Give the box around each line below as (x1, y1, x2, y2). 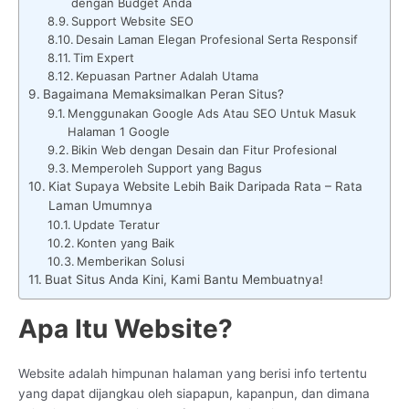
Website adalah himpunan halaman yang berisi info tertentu (18, 365, 367, 381)
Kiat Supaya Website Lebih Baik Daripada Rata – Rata (47, 178, 362, 194)
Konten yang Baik (77, 235, 175, 250)
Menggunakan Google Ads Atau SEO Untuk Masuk (68, 105, 357, 121)
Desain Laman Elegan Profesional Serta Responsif (76, 31, 359, 47)
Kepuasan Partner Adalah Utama (76, 68, 259, 83)
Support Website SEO (71, 13, 194, 28)
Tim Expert (73, 49, 135, 65)
